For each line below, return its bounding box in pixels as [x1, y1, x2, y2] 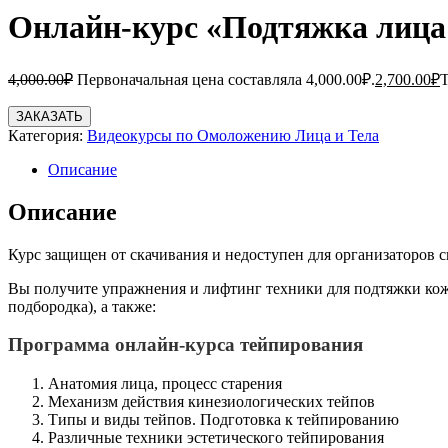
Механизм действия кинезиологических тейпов [48, 393, 375, 411]
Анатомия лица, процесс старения [48, 375, 282, 393]
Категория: [8, 126, 87, 144]
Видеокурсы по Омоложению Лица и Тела [87, 126, 379, 144]
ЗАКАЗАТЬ [16, 108, 83, 124]
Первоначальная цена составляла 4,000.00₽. [77, 70, 375, 88]
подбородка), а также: [8, 297, 156, 315]
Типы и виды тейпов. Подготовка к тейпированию [48, 411, 399, 429]
